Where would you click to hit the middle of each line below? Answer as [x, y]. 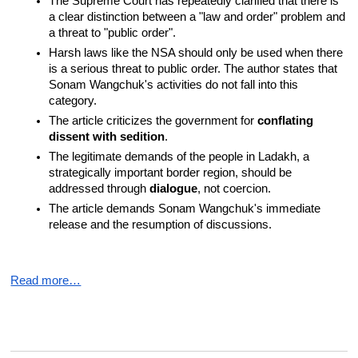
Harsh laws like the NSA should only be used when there [196, 53]
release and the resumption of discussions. [161, 225]
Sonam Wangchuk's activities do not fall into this [174, 85]
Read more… [46, 281]
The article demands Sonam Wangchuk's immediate [185, 209]
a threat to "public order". [113, 33]
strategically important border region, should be [171, 173]
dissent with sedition [107, 137]
